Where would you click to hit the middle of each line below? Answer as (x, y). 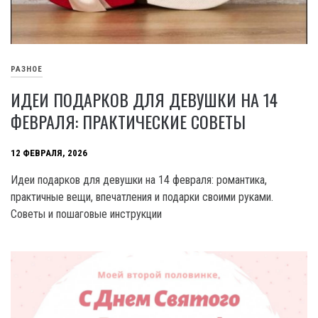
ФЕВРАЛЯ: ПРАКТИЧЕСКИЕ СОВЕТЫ (128, 122)
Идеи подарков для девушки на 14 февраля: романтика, (139, 180)
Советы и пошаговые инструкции (86, 214)
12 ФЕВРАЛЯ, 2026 (49, 153)
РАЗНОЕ (27, 70)
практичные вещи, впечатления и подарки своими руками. (142, 197)
